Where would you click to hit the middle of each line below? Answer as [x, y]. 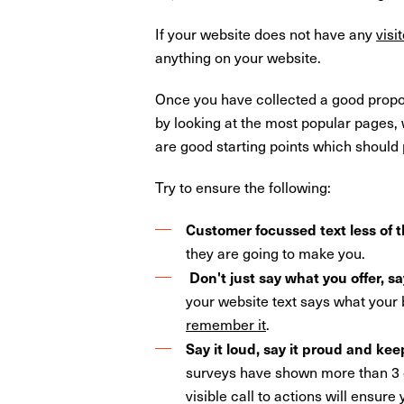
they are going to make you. [275, 252]
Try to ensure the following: [243, 187]
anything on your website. [238, 57]
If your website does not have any [266, 33]
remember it [226, 324]
